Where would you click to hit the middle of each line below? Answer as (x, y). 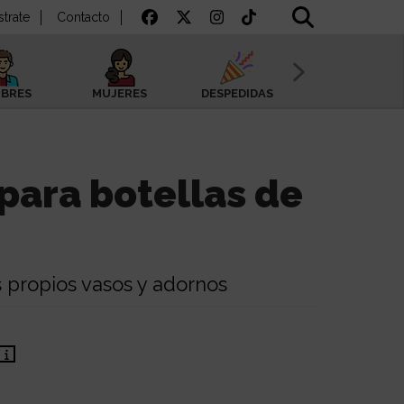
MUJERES (119, 93)
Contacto (83, 18)
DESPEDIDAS (238, 93)
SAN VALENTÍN (355, 93)
